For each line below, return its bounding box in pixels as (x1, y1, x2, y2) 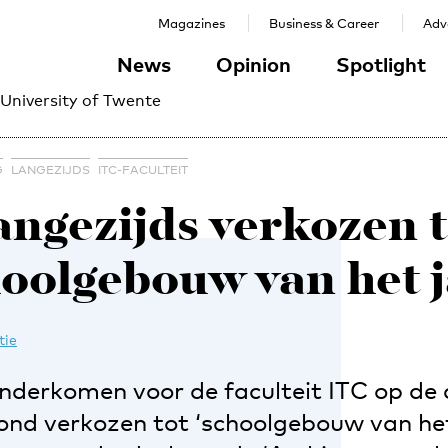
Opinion (216, 52, 291, 76)
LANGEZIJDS (11, 163, 90, 177)
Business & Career (269, 15, 379, 31)
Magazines (158, 15, 225, 31)
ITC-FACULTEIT (98, 163, 188, 177)
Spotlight (336, 52, 426, 76)
